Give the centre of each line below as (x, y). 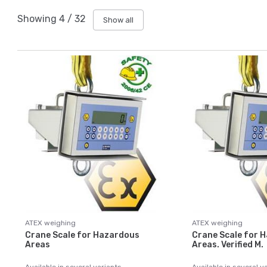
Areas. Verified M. (227, 245)
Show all (118, 20)
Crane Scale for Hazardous (82, 235)
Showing (38, 19)
